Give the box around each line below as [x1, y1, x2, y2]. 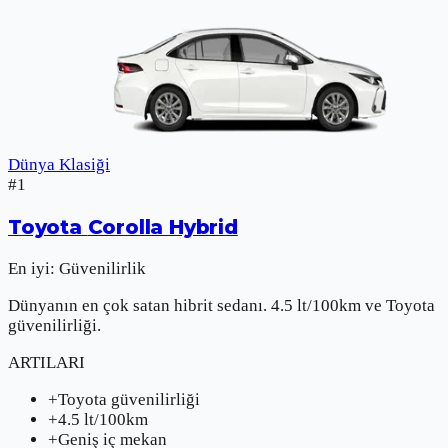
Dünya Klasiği [8, 154, 110, 174]
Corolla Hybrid [87, 214, 238, 239]
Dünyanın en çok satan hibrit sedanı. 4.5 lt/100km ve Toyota [8, 295, 435, 315]
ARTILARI [8, 352, 85, 372]
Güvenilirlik [59, 258, 146, 278]
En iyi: [8, 258, 55, 278]
